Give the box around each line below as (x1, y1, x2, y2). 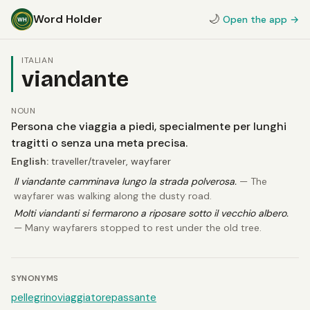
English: (11, 155, 48, 167)
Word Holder (33, 12, 102, 26)
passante (111, 291, 156, 304)
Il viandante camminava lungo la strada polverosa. (14, 175, 237, 188)
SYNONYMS (11, 273, 59, 284)
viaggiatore (57, 291, 111, 304)
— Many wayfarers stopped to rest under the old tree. (14, 221, 262, 234)
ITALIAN (21, 55, 54, 66)
